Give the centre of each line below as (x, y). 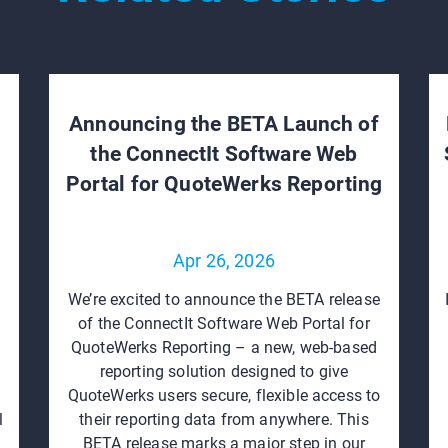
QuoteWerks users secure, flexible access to (224, 395)
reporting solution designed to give (224, 371)
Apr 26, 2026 (224, 260)
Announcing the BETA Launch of (224, 123)
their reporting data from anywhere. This (224, 419)
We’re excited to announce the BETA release (224, 299)
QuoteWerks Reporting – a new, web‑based (224, 347)
